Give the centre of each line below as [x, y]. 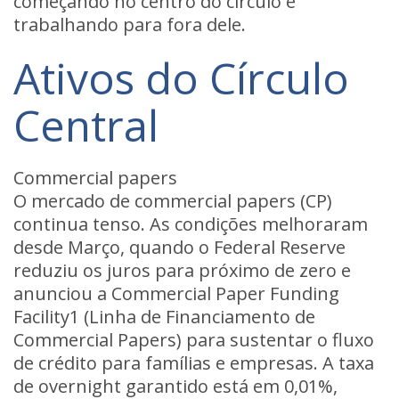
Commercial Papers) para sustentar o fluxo [194, 340]
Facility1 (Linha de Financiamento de [164, 317]
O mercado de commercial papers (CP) [173, 201]
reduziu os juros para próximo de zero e [182, 270]
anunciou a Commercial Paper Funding [176, 293]
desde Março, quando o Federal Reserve [179, 247]
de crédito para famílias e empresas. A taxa [194, 363]
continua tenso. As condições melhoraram [191, 224]
